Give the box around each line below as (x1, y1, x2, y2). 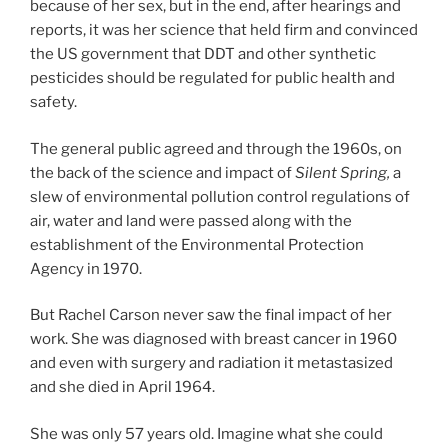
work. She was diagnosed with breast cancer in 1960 (30, 330, 397, 349)
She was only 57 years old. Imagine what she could (30, 424, 383, 443)
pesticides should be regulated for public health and (30, 69, 395, 88)
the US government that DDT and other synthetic (30, 45, 376, 64)
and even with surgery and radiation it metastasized (30, 354, 393, 373)
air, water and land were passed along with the (30, 211, 352, 230)
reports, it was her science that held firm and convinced (30, 21, 418, 40)
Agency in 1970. (30, 259, 142, 278)
